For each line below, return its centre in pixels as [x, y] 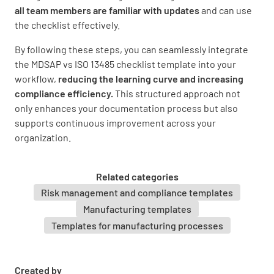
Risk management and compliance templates [137, 192]
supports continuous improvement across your [115, 122]
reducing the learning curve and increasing [151, 78]
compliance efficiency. [64, 93]
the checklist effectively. [67, 24]
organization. [43, 137]
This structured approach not [177, 93]
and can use [227, 10]
